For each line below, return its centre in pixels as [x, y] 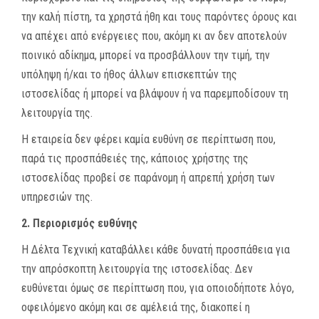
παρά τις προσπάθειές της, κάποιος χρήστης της [135, 158]
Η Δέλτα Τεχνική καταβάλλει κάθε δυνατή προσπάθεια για [156, 250]
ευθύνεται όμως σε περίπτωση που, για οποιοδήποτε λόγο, [158, 288]
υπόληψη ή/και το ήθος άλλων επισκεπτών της [129, 74]
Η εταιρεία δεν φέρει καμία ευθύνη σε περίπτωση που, [148, 139]
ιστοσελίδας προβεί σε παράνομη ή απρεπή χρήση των [148, 178]
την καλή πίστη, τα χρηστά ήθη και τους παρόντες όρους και [159, 17]
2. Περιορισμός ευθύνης [79, 223]
